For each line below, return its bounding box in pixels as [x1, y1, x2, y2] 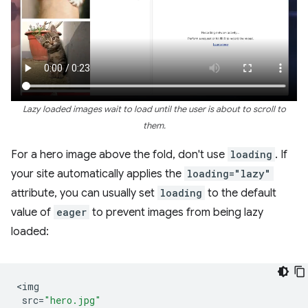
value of [11, 206, 54, 220]
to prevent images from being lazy [89, 206, 263, 220]
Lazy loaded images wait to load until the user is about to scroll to [22, 104, 286, 115]
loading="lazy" [187, 167, 271, 181]
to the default [205, 186, 276, 201]
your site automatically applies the [11, 167, 184, 181]
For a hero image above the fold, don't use [11, 148, 228, 162]
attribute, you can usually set [11, 186, 157, 201]
